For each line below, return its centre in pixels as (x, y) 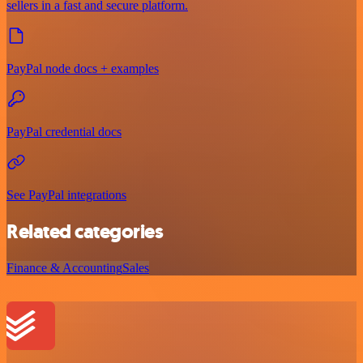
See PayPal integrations (66, 195)
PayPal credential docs (64, 132)
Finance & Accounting (64, 267)
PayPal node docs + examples (83, 69)
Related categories (85, 232)
